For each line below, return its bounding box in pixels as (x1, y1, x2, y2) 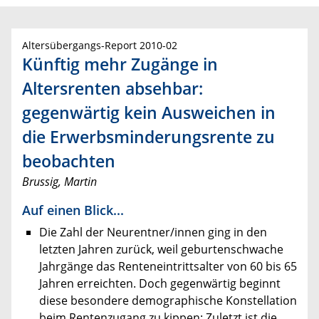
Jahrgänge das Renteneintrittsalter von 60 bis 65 (39, 258, 297, 275)
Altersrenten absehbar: (22, 77, 203, 100)
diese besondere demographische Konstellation (39, 293, 297, 309)
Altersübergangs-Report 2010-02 (22, 38, 177, 53)
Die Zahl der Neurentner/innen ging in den (39, 224, 267, 241)
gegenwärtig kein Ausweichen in (22, 101, 276, 125)
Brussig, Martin (22, 174, 97, 190)
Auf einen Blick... (22, 201, 124, 219)
